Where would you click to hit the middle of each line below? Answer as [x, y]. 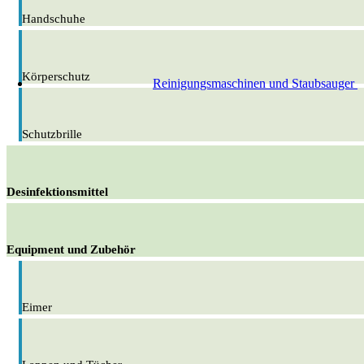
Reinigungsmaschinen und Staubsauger [255, 83]
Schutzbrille [52, 134]
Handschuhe [54, 19]
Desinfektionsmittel [57, 192]
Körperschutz [56, 77]
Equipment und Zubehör [71, 250]
